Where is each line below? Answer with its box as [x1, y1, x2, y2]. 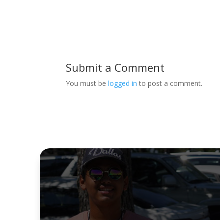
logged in [108, 79, 137, 88]
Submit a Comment [66, 60, 165, 75]
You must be [66, 79, 109, 88]
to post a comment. [137, 79, 203, 88]
